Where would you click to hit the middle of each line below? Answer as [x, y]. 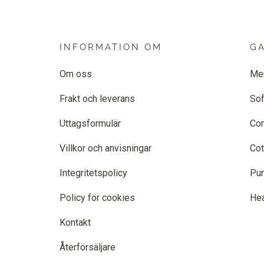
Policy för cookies [97, 198]
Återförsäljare [88, 247]
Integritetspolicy [93, 173]
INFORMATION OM [111, 47]
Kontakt [75, 223]
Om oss [76, 74]
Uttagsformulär [90, 124]
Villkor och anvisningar [105, 148]
